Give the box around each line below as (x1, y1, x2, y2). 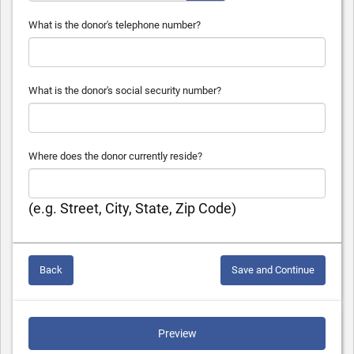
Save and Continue (232, 264, 314, 276)
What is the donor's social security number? (28, 85, 221, 96)
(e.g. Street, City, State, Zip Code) (28, 200, 236, 217)
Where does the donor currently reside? (28, 150, 202, 162)
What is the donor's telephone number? (28, 19, 201, 31)
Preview (157, 327, 197, 340)
